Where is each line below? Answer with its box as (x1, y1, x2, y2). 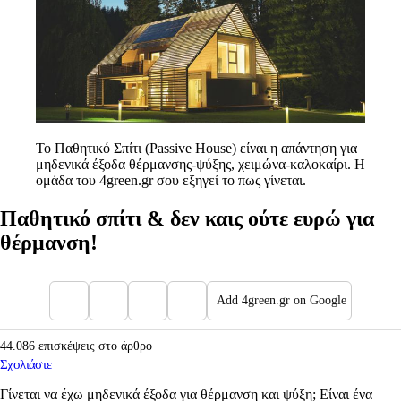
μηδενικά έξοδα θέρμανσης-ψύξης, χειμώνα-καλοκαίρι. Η (36, 156, 365, 172)
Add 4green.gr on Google (217, 294, 346, 308)
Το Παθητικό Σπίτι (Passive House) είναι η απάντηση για (36, 140, 357, 156)
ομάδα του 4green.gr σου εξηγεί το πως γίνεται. (36, 172, 306, 188)
